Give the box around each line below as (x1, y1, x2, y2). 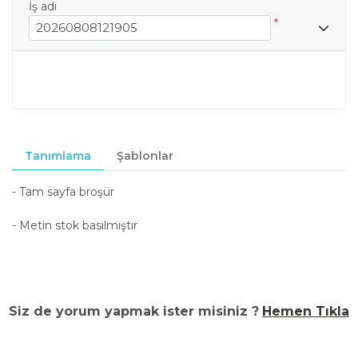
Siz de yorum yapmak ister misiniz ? (9, 304, 259, 320)
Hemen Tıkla (262, 304, 349, 320)
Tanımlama (25, 149, 91, 164)
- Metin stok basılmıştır (12, 218, 137, 233)
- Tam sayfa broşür (12, 185, 114, 200)
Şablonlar (117, 149, 173, 164)
